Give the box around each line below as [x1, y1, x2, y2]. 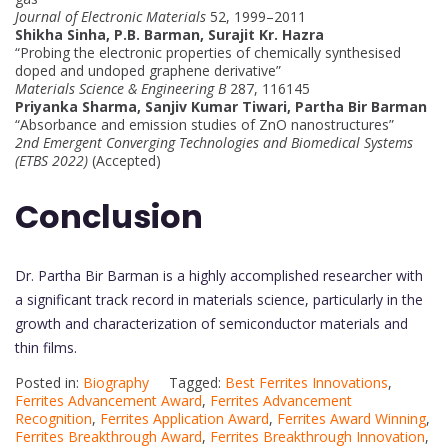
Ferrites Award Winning [277, 408, 426, 428]
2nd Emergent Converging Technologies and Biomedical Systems [15, 132, 413, 152]
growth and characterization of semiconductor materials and [15, 313, 408, 333]
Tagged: [169, 372, 225, 392]
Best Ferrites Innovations [225, 372, 388, 392]
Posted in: [15, 372, 83, 392]
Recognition [15, 408, 92, 428]
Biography [83, 372, 149, 392]
